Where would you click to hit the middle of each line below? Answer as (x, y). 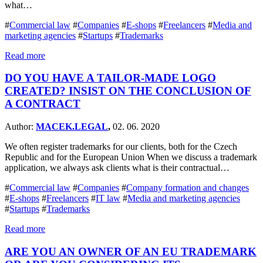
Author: (20, 127)
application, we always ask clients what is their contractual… (117, 168)
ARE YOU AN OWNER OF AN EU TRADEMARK (131, 251)
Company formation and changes (188, 188)
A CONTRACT (43, 104)
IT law (108, 198)
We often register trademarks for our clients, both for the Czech (121, 147)
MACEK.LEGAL (72, 127)
